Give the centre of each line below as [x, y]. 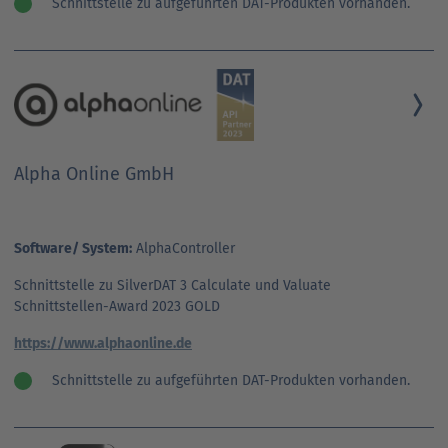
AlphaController [183, 248]
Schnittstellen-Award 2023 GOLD [117, 306]
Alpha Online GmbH [94, 173]
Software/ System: [73, 248]
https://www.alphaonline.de [103, 343]
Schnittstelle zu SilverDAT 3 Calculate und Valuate [172, 285]
